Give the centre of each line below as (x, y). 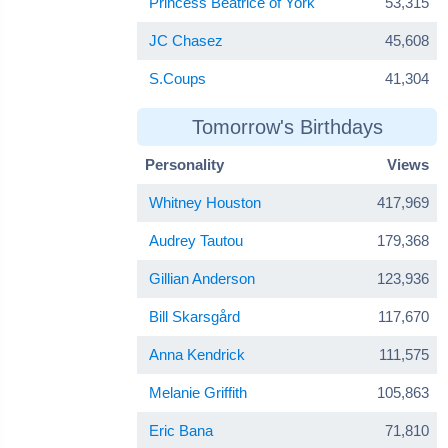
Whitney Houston (205, 202)
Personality (184, 164)
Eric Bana (181, 430)
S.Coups (177, 78)
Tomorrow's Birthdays (287, 126)
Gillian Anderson (202, 278)
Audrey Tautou (196, 240)
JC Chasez (186, 40)
